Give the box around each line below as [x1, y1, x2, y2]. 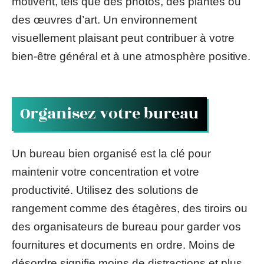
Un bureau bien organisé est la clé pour [12, 147, 211, 160]
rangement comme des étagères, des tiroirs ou [12, 202, 247, 214]
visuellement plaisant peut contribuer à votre [12, 31, 235, 44]
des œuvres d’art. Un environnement [12, 13, 197, 26]
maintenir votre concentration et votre [12, 165, 199, 178]
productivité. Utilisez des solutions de [12, 183, 199, 196]
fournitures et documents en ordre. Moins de [12, 238, 235, 251]
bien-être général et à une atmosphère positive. [12, 49, 250, 62]
